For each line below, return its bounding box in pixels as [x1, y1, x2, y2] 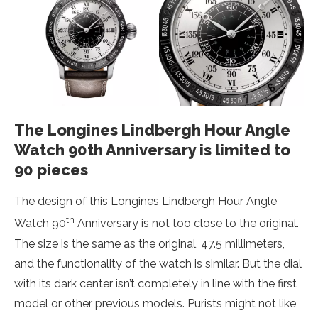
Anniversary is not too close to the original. [75, 216, 299, 231]
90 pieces [14, 160, 88, 180]
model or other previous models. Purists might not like [14, 296, 296, 310]
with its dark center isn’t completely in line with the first [14, 276, 297, 290]
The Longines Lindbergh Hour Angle [14, 121, 290, 140]
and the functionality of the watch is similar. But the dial [14, 256, 302, 270]
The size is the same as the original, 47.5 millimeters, [14, 236, 285, 251]
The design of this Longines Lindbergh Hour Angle [14, 194, 277, 209]
